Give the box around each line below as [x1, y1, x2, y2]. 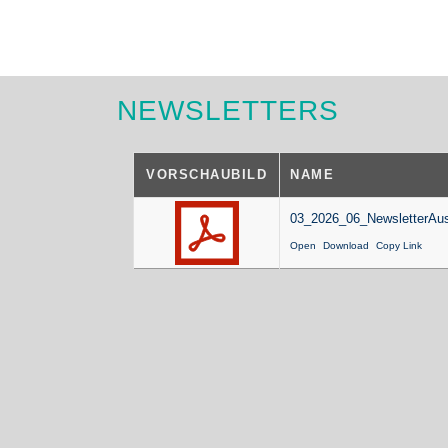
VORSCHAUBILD [146, 167, 268, 183]
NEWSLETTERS [117, 95, 340, 127]
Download [323, 240, 370, 252]
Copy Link [376, 240, 423, 252]
